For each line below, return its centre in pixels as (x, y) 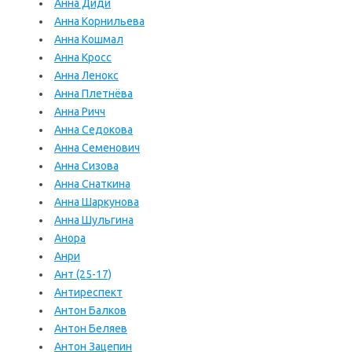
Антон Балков (90, 310)
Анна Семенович (97, 148)
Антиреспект (88, 292)
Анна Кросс (83, 57)
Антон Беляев (91, 328)
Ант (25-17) (83, 274)
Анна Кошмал (89, 39)
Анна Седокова (93, 130)
